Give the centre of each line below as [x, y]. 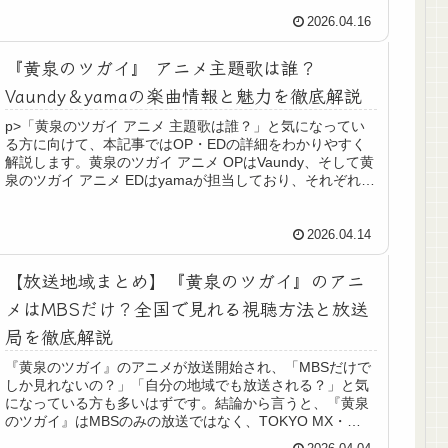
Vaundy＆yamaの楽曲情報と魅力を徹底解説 [184, 94]
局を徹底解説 [59, 335]
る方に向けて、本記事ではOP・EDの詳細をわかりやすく [186, 143]
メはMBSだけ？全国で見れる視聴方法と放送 [187, 307]
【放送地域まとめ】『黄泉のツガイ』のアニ [185, 279]
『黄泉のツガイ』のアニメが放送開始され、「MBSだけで [188, 366]
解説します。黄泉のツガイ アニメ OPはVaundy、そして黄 [190, 161]
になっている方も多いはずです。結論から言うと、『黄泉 [187, 402]
